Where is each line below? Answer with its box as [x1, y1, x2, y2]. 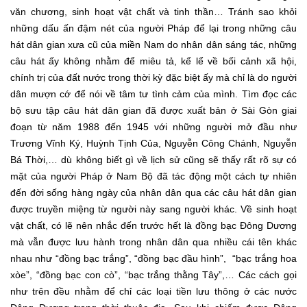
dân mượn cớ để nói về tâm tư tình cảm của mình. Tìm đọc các [10, 88, 297, 99]
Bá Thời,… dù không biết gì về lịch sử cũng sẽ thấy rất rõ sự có [10, 153, 297, 165]
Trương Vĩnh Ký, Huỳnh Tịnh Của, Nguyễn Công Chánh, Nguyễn [10, 137, 297, 149]
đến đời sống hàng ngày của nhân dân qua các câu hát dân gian [10, 186, 297, 198]
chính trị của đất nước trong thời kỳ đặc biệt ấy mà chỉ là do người [10, 71, 297, 83]
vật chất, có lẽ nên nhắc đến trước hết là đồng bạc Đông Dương [10, 219, 297, 231]
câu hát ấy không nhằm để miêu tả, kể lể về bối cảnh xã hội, [10, 55, 297, 66]
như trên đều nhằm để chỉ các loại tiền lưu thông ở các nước [10, 285, 297, 297]
